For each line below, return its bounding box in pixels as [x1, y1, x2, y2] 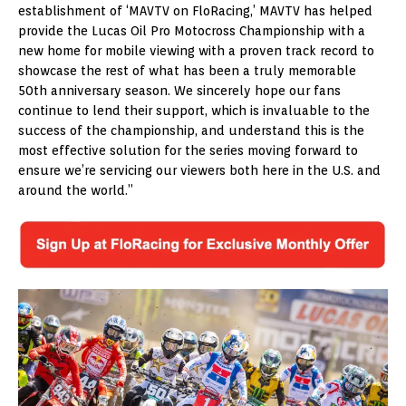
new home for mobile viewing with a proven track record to [18, 43, 374, 58]
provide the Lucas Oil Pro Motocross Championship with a [18, 23, 365, 38]
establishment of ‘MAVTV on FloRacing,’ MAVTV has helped [18, 3, 372, 18]
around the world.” [18, 182, 133, 198]
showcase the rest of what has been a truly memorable [18, 63, 356, 78]
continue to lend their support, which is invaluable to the [18, 102, 370, 118]
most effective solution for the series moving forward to [18, 142, 358, 158]
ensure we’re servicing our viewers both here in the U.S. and [18, 162, 381, 178]
